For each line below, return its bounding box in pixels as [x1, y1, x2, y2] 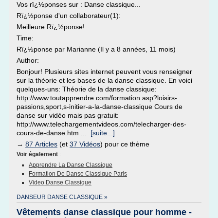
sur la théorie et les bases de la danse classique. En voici [17, 76, 192, 84]
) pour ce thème [100, 140, 149, 148]
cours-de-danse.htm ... [17, 129, 91, 137]
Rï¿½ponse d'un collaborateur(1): [17, 12, 121, 19]
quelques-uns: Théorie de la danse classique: [17, 85, 157, 93]
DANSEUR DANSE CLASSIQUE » [17, 194, 108, 200]
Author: [17, 56, 39, 64]
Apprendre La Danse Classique [29, 162, 112, 168]
